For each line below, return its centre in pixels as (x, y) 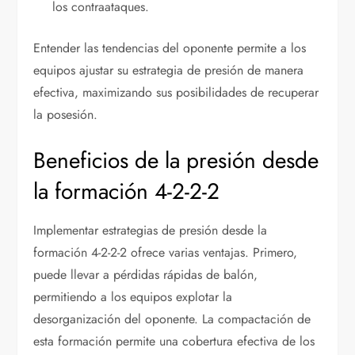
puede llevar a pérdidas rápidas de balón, (146, 274)
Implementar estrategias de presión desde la (151, 230)
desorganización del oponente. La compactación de (172, 319)
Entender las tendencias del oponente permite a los (170, 48)
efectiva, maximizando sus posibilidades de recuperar (176, 92)
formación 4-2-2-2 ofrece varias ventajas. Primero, (166, 252)
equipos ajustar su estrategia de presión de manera (169, 70)
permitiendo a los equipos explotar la (133, 296)
